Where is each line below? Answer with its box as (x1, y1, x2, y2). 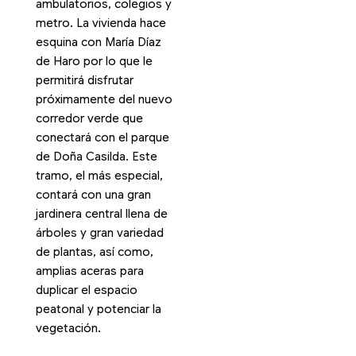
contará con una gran (35, 187, 151, 202)
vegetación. (35, 320, 101, 335)
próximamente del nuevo (35, 91, 172, 106)
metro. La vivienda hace (35, 15, 166, 30)
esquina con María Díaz (35, 34, 161, 49)
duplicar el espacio (35, 282, 137, 297)
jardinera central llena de (35, 206, 168, 221)
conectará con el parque (35, 130, 169, 145)
